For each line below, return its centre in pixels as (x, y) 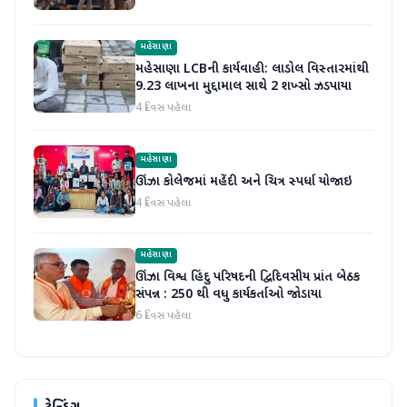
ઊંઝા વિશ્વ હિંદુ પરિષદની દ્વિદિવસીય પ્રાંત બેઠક (248, 278)
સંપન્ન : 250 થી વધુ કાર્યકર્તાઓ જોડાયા (228, 295)
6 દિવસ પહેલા (163, 317)
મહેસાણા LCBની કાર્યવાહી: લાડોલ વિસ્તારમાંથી (252, 70)
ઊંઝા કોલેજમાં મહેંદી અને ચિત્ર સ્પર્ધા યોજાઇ (244, 183)
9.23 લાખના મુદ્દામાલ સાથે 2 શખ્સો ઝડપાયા (243, 87)
